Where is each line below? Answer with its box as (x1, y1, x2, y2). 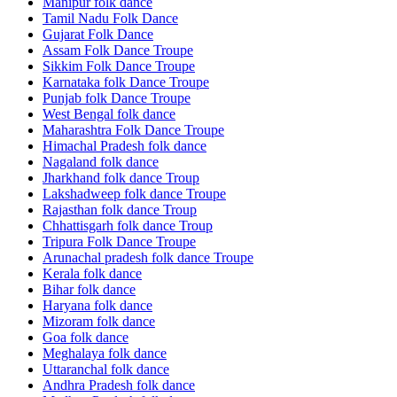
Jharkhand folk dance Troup (43, 170, 199, 186)
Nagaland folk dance (43, 154, 159, 170)
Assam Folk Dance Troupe (43, 43, 193, 58)
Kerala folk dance (43, 266, 142, 282)
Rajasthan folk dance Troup (43, 202, 197, 218)
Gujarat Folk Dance (43, 27, 153, 43)
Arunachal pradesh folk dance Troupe (43, 250, 253, 266)
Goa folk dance (43, 330, 128, 346)
